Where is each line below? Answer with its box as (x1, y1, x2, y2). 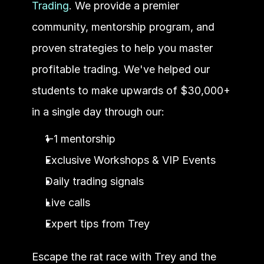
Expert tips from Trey (44, 217, 150, 230)
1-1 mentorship (44, 132, 115, 145)
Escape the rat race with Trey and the (31, 250, 216, 263)
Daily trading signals (44, 174, 144, 187)
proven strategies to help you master (31, 41, 213, 54)
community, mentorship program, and (31, 20, 214, 33)
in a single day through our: (31, 105, 164, 118)
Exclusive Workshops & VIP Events (44, 153, 216, 166)
